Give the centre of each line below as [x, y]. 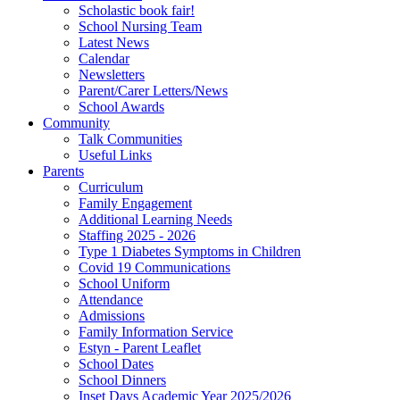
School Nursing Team [140, 26]
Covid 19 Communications [154, 267]
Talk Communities [130, 138]
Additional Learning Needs [155, 219]
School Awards [121, 106]
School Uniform [124, 283]
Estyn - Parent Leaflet [140, 347]
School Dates [116, 363]
